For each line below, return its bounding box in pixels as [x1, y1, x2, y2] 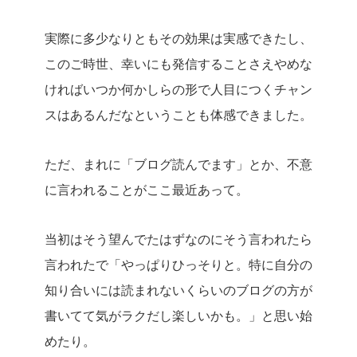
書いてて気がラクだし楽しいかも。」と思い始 [45, 305, 312, 324]
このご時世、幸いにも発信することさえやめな [45, 53, 312, 73]
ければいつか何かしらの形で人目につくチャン [45, 79, 312, 98]
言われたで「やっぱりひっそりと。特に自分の [45, 254, 312, 273]
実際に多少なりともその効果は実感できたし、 [45, 28, 312, 47]
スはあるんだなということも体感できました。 [45, 104, 312, 124]
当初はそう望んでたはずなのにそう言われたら [45, 229, 312, 248]
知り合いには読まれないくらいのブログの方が [45, 280, 312, 299]
